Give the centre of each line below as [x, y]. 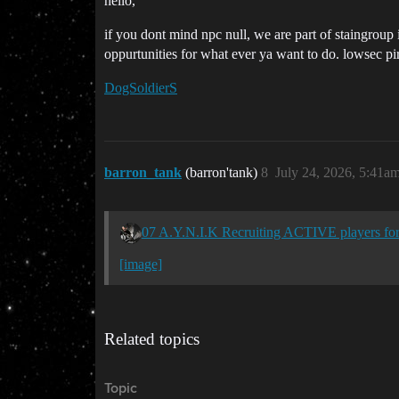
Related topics [152, 338]
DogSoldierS [141, 87]
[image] [141, 264]
